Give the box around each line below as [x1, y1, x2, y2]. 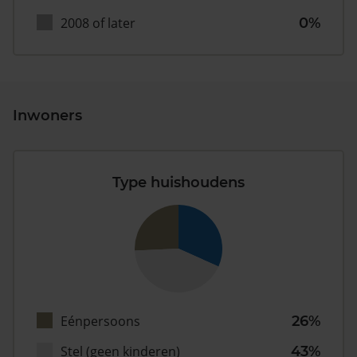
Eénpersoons [61, 312, 140, 331]
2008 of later [61, 14, 135, 33]
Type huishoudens [112, 174, 245, 192]
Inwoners [13, 107, 82, 125]
